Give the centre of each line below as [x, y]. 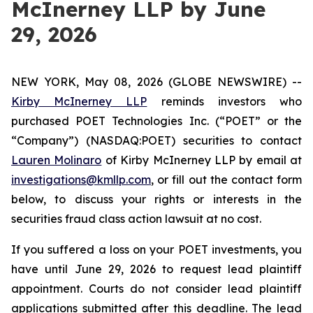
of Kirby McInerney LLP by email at [202, 160]
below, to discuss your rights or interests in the [156, 199]
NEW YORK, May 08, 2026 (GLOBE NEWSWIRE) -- [156, 82]
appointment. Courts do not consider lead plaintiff [156, 289]
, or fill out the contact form [226, 180]
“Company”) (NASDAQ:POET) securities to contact [156, 140]
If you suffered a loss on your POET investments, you [156, 249]
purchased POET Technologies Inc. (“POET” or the [156, 121]
